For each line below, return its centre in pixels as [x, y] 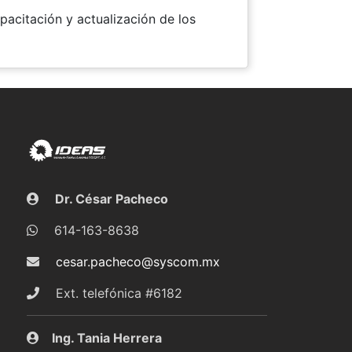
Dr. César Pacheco [110, 198]
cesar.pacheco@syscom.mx [137, 261]
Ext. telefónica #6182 [117, 293]
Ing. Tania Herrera [106, 337]
